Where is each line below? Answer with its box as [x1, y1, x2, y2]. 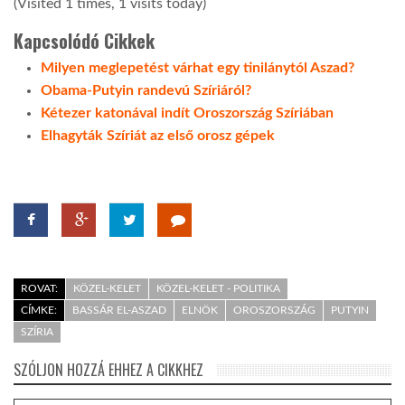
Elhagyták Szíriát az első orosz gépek [41, 127, 275, 143]
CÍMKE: [21, 304, 57, 316]
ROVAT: [21, 282, 58, 294]
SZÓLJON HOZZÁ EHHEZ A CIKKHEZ [14, 358, 203, 381]
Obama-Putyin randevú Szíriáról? [41, 82, 251, 98]
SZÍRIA [21, 325, 53, 337]
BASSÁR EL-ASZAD [72, 304, 166, 316]
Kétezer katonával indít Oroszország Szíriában [41, 105, 334, 120]
